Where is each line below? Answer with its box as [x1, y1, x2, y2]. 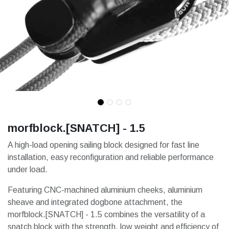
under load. [8, 165, 48, 174]
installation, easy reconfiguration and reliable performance [8, 153, 214, 162]
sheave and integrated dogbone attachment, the [8, 198, 182, 207]
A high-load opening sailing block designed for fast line [8, 141, 199, 149]
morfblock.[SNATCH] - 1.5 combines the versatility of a [8, 210, 205, 219]
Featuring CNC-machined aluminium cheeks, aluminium [8, 186, 202, 194]
